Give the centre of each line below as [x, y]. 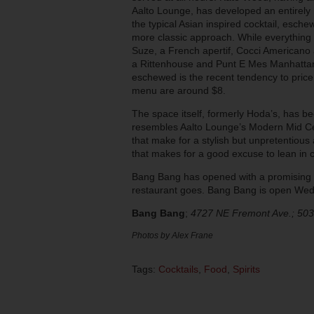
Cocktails [178, 269]
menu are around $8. [179, 91]
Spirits [246, 269]
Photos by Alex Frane [172, 235]
